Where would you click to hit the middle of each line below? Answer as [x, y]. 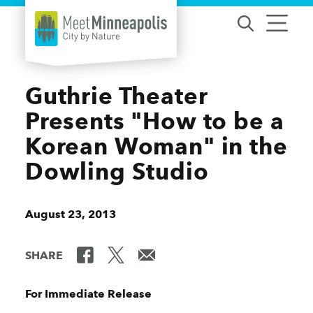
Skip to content [55, 22]
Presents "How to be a [155, 121]
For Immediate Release [88, 294]
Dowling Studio [117, 171]
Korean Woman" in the [156, 146]
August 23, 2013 [71, 214]
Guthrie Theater [117, 96]
